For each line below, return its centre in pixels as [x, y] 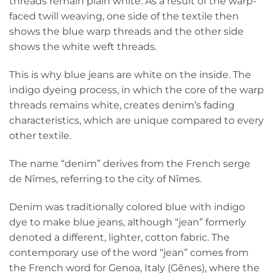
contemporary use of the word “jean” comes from [129, 252]
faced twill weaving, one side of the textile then [124, 16]
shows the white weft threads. [83, 47]
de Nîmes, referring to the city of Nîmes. [105, 179]
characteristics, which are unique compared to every [136, 121]
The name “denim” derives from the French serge [130, 163]
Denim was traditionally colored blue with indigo [127, 207]
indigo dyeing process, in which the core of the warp [136, 90]
